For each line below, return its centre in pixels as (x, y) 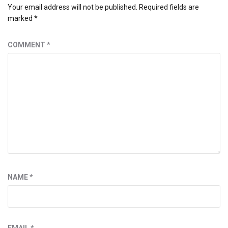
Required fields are (169, 7)
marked (21, 18)
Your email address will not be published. (73, 7)
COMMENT (27, 45)
